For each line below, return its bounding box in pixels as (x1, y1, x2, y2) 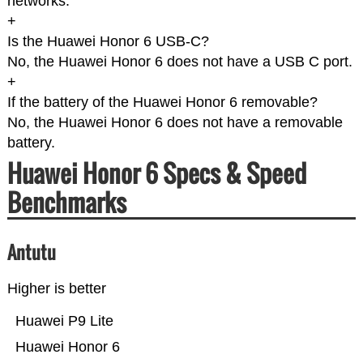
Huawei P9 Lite (15, 313, 113, 330)
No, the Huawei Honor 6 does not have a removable (6, 114, 343, 131)
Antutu (6, 239, 56, 266)
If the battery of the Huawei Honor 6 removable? (6, 94, 318, 111)
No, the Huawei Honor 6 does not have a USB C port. (6, 53, 352, 70)
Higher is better (6, 280, 106, 297)
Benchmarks (6, 184, 126, 221)
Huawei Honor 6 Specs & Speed (6, 155, 306, 192)
